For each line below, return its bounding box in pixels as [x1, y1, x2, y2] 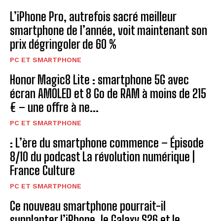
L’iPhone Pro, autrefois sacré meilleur [10, 9, 177, 24]
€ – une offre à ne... [10, 100, 99, 114]
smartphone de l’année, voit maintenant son [10, 23, 207, 37]
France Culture [10, 163, 75, 178]
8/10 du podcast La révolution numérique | [10, 149, 195, 164]
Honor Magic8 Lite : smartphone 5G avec [10, 72, 189, 87]
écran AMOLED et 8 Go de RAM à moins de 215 [10, 86, 206, 101]
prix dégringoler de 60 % [10, 37, 116, 51]
